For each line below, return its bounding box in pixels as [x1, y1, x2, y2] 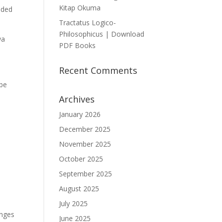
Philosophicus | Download [59, 29, 145, 39]
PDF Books [59, 41, 96, 50]
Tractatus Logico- [59, 18, 116, 27]
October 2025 [59, 154, 104, 164]
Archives [59, 93, 95, 105]
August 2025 [59, 184, 100, 193]
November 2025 [59, 139, 111, 149]
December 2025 [59, 124, 111, 134]
